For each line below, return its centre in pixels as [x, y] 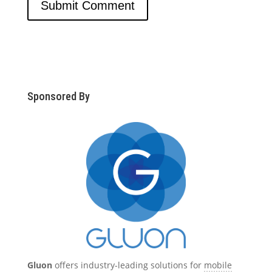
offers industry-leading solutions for [128, 265]
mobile [218, 265]
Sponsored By [58, 96]
